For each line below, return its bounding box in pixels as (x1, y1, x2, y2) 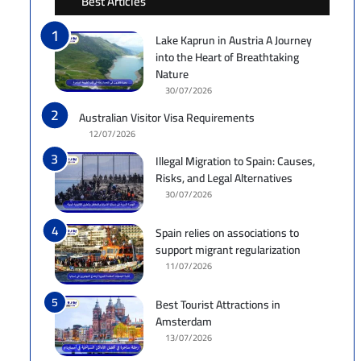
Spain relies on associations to (156, 222, 299, 243)
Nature (156, 63, 189, 85)
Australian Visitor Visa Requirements (79, 106, 255, 128)
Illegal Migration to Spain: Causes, (156, 150, 315, 172)
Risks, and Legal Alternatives (156, 167, 293, 189)
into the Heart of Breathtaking (156, 46, 299, 68)
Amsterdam (156, 310, 212, 332)
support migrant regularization (156, 239, 301, 260)
